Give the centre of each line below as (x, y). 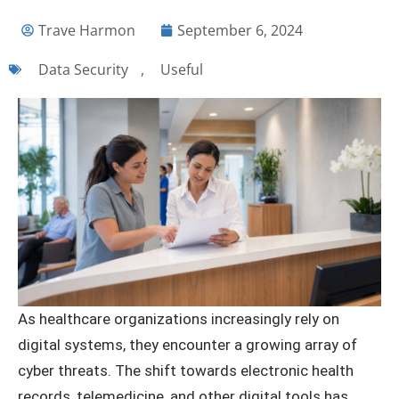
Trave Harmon (87, 30)
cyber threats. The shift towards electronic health (186, 370)
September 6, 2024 (240, 30)
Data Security (83, 69)
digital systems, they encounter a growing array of (187, 344)
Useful (182, 69)
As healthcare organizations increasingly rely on (179, 318)
